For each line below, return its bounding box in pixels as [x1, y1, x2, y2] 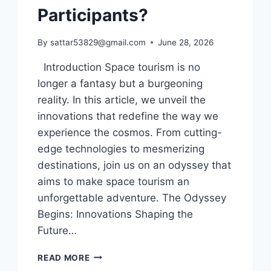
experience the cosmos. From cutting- [38, 126, 223, 139]
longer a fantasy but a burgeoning [38, 77, 203, 90]
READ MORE [38, 252, 90, 263]
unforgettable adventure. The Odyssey [38, 191, 227, 204]
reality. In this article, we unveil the [38, 93, 206, 106]
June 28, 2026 [157, 37, 214, 47]
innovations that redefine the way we [38, 109, 219, 122]
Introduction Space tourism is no [38, 60, 201, 73]
